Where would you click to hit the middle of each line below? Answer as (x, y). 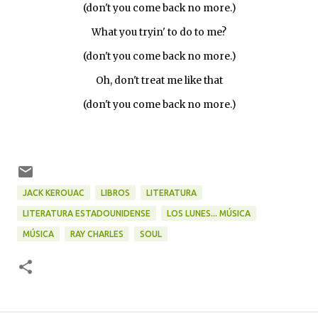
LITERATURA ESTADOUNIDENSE (87, 213)
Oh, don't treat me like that (159, 81)
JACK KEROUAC (54, 193)
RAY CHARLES (97, 234)
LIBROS (115, 193)
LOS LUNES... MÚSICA (209, 213)
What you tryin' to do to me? (159, 32)
